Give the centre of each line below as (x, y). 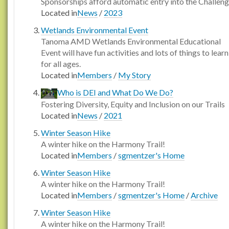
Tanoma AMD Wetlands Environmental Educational (131, 41)
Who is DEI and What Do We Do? (115, 93)
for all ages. (61, 64)
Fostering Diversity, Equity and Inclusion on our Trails (133, 104)
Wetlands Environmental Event (95, 30)
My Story (134, 75)
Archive (204, 195)
